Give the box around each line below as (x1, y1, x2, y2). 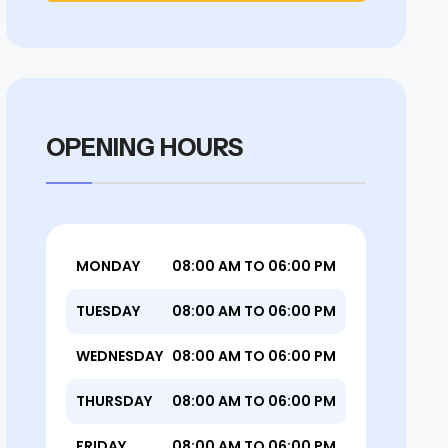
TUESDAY (76, 301, 140, 321)
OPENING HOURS (46, 133, 243, 162)
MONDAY (76, 256, 140, 276)
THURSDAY (76, 391, 152, 411)
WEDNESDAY (76, 346, 163, 366)
